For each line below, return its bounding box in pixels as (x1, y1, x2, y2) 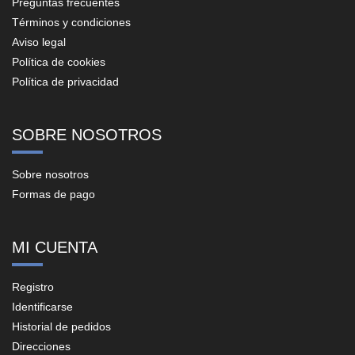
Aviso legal (12, 35, 66, 48)
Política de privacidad (12, 74, 119, 88)
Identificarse (12, 300, 73, 313)
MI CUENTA (12, 238, 97, 256)
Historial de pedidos (12, 319, 111, 333)
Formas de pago (12, 187, 95, 200)
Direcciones (12, 339, 71, 353)
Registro (12, 280, 54, 293)
